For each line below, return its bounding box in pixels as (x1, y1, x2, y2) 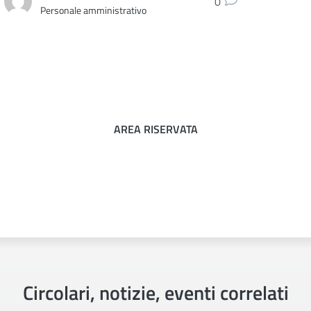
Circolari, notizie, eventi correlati (22, 278, 289, 308)
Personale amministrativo (40, 2, 146, 17)
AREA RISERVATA (113, 121, 198, 137)
